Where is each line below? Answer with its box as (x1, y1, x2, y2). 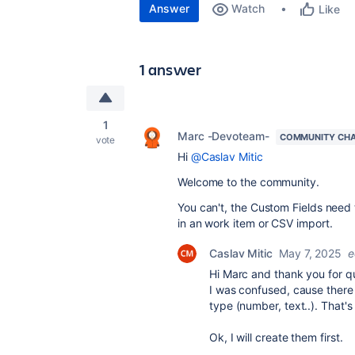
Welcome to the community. (177, 175, 319, 189)
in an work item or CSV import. (177, 216, 333, 230)
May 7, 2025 (279, 246, 342, 260)
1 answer (139, 59, 202, 80)
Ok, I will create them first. (209, 330, 343, 344)
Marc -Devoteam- (177, 129, 269, 143)
